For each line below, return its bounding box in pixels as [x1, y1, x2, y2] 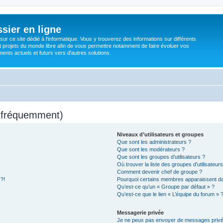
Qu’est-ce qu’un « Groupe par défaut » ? [117, 183, 215, 190]
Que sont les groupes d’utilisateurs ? [117, 153, 206, 160]
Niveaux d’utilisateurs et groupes [117, 131, 204, 137]
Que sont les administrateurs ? [117, 138, 192, 145]
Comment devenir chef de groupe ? [117, 168, 203, 175]
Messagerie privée [117, 209, 164, 216]
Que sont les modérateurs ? [117, 146, 185, 152]
